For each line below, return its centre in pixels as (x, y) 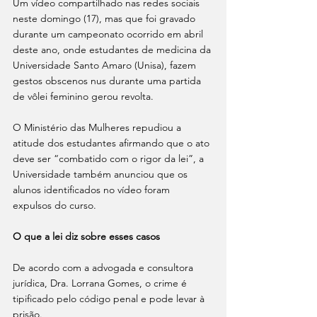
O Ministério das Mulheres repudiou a (98, 127)
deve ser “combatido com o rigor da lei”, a (110, 158)
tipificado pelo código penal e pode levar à (110, 299)
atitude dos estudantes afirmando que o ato (113, 143)
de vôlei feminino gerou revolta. (83, 96)
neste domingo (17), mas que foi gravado (105, 18)
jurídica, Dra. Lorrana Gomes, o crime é (101, 283)
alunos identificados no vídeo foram (93, 190)
